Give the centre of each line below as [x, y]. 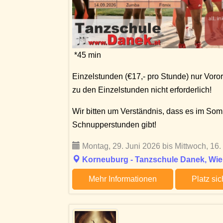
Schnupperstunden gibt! [114, 124]
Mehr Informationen [123, 179]
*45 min [87, 55]
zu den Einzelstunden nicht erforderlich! [142, 90]
